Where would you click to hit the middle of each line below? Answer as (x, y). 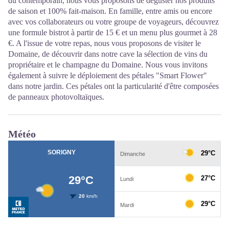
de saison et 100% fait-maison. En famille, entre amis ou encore (110, 11)
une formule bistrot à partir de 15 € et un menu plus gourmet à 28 (113, 32)
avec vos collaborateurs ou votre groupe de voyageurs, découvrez (113, 21)
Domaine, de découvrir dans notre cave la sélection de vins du (108, 54)
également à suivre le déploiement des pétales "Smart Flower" (108, 75)
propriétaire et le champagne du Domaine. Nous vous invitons (108, 64)
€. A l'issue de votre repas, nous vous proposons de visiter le (105, 43)
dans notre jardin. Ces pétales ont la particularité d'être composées (113, 86)
